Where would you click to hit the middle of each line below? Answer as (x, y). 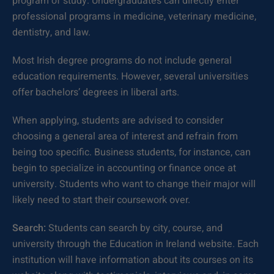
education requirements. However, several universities (130, 76)
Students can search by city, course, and (134, 228)
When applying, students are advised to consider (118, 120)
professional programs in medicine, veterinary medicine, (134, 17)
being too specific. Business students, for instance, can (131, 152)
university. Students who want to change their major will (134, 184)
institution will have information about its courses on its (133, 260)
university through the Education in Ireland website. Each (135, 244)
